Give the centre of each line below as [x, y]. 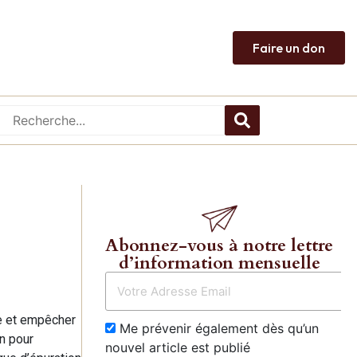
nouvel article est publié [178, 347]
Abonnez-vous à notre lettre [219, 245]
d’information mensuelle [219, 263]
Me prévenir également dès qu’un [217, 328]
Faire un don [289, 47]
